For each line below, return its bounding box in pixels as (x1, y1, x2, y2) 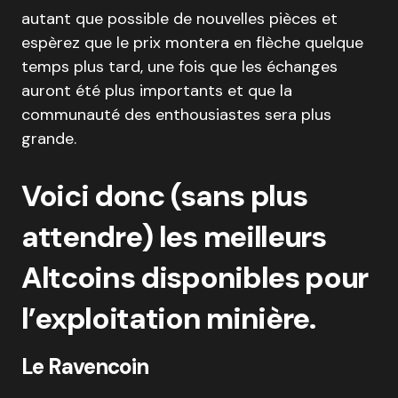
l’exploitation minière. (21, 299, 315, 338)
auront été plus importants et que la (21, 80, 292, 101)
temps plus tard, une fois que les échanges (21, 56, 338, 77)
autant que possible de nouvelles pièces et (21, 8, 338, 29)
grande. (21, 128, 76, 149)
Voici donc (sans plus (21, 177, 307, 215)
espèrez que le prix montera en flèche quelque (21, 32, 363, 53)
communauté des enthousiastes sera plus (21, 104, 331, 125)
